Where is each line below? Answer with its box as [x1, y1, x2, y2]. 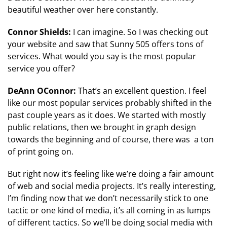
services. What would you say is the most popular [8, 50, 196, 62]
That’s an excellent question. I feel [76, 85, 206, 96]
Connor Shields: [8, 26, 73, 37]
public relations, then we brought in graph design [8, 121, 196, 133]
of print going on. [8, 145, 73, 157]
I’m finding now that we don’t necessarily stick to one [8, 192, 208, 204]
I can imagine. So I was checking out [73, 26, 208, 37]
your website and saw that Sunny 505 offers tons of [8, 38, 203, 50]
